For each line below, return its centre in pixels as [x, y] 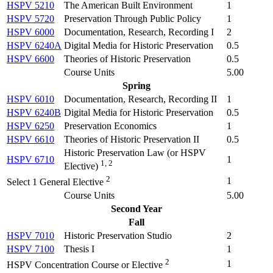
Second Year [136, 209]
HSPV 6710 [30, 160]
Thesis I [79, 249]
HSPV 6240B [34, 113]
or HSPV [188, 153]
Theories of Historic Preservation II [132, 140]
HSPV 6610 [30, 140]
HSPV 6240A [34, 46]
